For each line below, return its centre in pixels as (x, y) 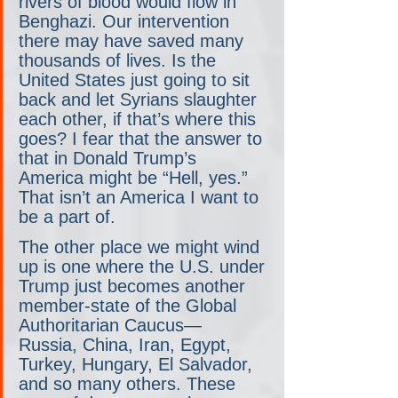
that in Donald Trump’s (110, 158)
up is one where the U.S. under (144, 266)
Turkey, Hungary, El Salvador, (138, 364)
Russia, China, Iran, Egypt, (127, 344)
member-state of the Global (130, 305)
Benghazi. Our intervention (127, 21)
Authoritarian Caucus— (113, 325)
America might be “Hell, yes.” (136, 177)
